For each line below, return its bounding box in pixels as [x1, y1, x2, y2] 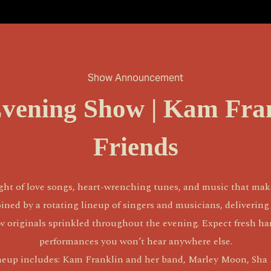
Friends [93, 132, 178, 161]
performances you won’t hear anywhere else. [39, 233, 232, 249]
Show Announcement [88, 71, 183, 84]
